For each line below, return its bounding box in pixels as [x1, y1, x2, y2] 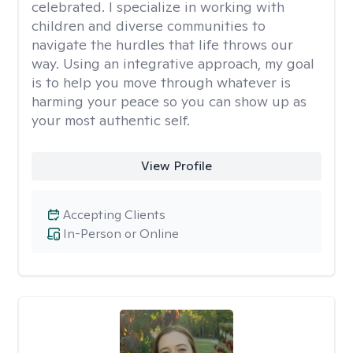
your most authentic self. [32, 111, 190, 129]
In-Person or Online [63, 225, 179, 242]
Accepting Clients [63, 206, 165, 223]
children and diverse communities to [32, 17, 266, 35]
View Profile [140, 158, 212, 174]
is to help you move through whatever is [32, 73, 291, 91]
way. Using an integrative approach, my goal [32, 54, 314, 72]
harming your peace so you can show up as [32, 92, 307, 110]
